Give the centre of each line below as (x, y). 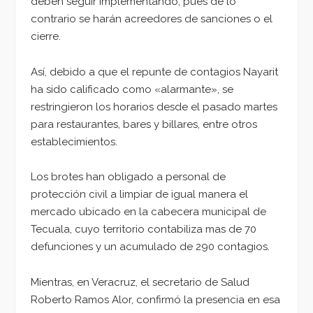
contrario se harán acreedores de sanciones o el (152, 19)
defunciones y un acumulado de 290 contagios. (150, 247)
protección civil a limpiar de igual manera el (139, 195)
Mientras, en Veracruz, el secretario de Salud (140, 282)
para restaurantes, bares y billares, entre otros (144, 124)
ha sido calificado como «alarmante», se (132, 89)
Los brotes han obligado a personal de (128, 177)
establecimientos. (74, 141)
